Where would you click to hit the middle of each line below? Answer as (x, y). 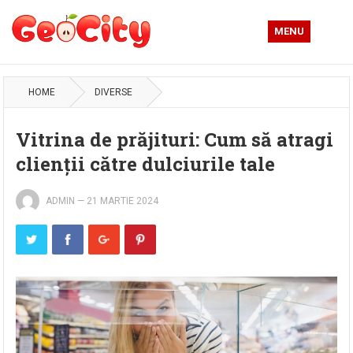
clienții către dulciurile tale (146, 164)
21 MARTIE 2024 (123, 201)
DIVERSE (114, 92)
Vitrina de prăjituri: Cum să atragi (175, 139)
